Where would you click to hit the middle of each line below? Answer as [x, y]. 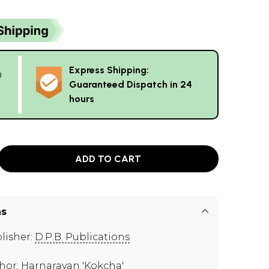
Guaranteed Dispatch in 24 [131, 84]
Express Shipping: [109, 70]
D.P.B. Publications [82, 237]
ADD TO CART [108, 159]
